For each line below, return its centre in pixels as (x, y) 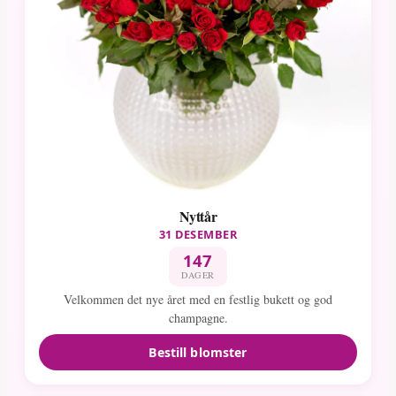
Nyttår (198, 216)
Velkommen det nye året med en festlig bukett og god (198, 300)
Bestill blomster (198, 352)
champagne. (198, 318)
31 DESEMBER (198, 234)
